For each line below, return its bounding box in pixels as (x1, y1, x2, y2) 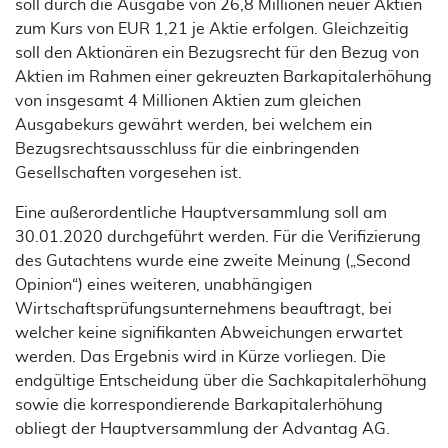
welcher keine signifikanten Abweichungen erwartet (15, 325, 403, 341)
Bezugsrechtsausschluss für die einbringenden (15, 141, 359, 157)
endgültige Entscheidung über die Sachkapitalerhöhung (15, 373, 427, 389)
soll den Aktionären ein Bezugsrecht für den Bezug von (15, 45, 419, 61)
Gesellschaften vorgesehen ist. (15, 165, 242, 181)
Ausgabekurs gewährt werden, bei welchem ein (15, 117, 372, 133)
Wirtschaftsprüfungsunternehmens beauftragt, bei (15, 301, 392, 317)
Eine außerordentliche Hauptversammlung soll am (15, 205, 387, 221)
